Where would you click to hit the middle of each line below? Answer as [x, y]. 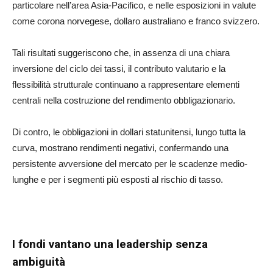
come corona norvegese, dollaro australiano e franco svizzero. [136, 21]
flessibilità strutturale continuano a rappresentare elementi [126, 85]
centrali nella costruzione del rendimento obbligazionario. [124, 101]
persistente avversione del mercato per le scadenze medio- [130, 164]
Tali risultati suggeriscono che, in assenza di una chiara [121, 53]
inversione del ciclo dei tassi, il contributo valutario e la [119, 69]
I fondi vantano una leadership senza [110, 244]
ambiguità [39, 262]
